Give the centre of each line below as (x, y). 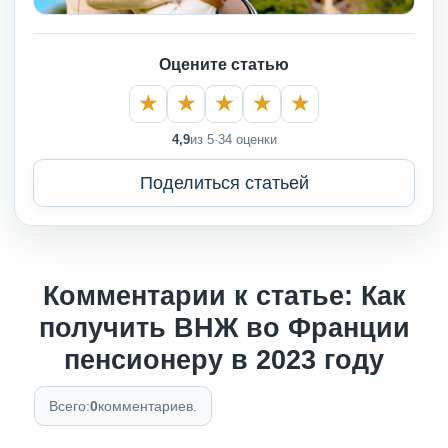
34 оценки (247, 139)
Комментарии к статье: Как (224, 295)
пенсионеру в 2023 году (224, 359)
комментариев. (147, 405)
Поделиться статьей (224, 182)
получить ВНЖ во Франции (224, 327)
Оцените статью (224, 64)
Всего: (69, 405)
